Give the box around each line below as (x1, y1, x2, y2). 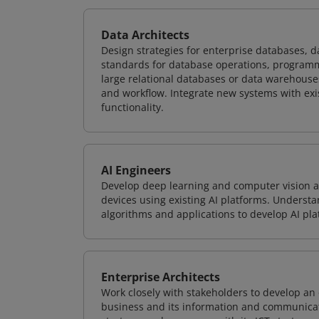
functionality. (101, 100, 164, 114)
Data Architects (101, 27, 189, 43)
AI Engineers (101, 162, 171, 178)
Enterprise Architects (101, 269, 220, 285)
